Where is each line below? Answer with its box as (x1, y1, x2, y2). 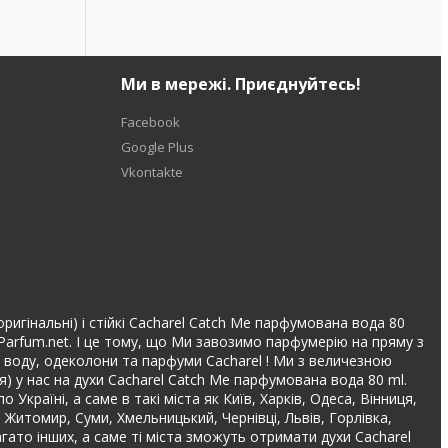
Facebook (121, 113, 181, 131)
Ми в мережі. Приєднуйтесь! (121, 73, 362, 95)
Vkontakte (121, 163, 184, 181)
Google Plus (121, 138, 195, 156)
